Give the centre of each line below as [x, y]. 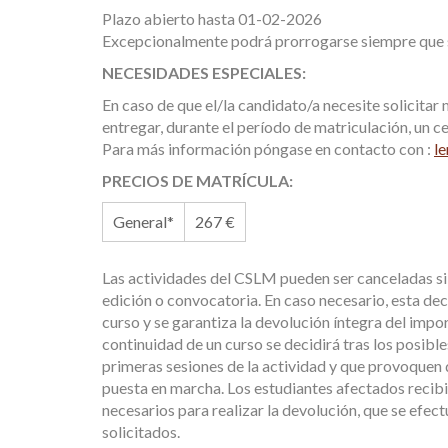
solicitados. [141, 431]
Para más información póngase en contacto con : [268, 148]
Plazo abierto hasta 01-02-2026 [212, 18]
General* [143, 221]
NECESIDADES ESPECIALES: [204, 72]
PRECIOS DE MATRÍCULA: [197, 180]
